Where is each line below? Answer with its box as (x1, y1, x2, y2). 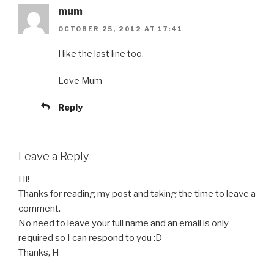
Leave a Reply (18, 149, 89, 163)
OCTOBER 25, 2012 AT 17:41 (58, 24, 183, 32)
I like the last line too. (58, 48, 144, 59)
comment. (18, 203, 61, 215)
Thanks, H (18, 247, 59, 259)
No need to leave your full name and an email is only (18, 218, 229, 229)
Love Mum (58, 75, 102, 86)
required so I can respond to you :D (18, 232, 162, 244)
